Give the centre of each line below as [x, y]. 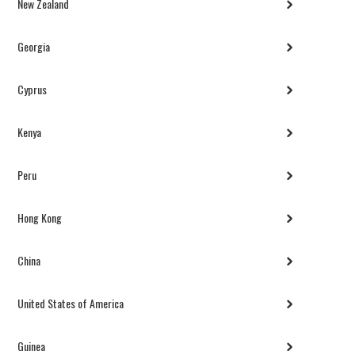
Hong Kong [40, 218]
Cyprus [32, 90]
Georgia [34, 47]
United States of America [71, 303]
